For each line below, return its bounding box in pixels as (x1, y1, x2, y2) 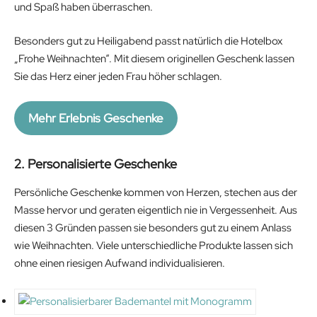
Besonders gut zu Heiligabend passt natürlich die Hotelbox (14, 33, 282, 48)
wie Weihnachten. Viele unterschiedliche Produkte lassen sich (14, 238, 293, 253)
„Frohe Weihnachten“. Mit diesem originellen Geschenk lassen (14, 51, 294, 66)
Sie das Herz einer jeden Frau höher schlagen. (14, 69, 222, 83)
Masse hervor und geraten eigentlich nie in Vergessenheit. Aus (14, 203, 297, 218)
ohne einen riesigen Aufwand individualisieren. (14, 256, 225, 271)
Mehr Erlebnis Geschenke (28, 110, 163, 127)
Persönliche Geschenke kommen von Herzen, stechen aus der (14, 185, 297, 200)
